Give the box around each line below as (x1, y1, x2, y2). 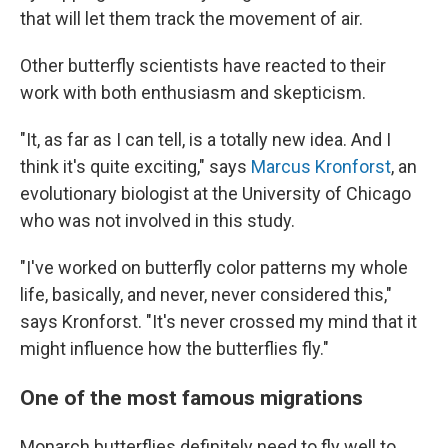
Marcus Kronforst (251, 155, 391, 177)
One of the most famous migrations (20, 384, 363, 410)
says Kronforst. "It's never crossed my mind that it (20, 310, 417, 332)
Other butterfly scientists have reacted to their (20, 54, 386, 76)
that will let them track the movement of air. (20, 7, 363, 29)
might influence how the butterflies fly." (20, 337, 329, 359)
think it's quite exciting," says (20, 155, 251, 177)
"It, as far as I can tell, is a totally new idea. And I (20, 128, 391, 150)
